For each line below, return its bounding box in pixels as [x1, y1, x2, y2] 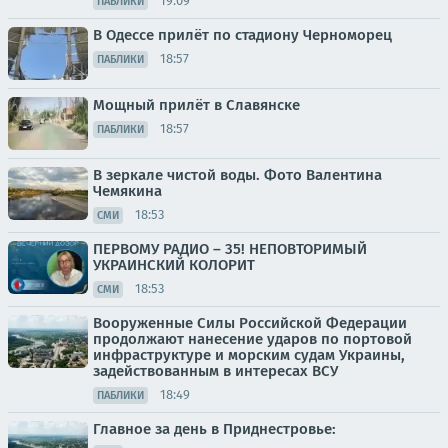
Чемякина [93, 181, 162, 200]
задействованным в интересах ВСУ [93, 361, 338, 380]
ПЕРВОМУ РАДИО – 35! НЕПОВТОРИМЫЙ [93, 239, 367, 258]
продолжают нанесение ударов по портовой [93, 329, 412, 348]
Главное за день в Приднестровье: [93, 419, 336, 438]
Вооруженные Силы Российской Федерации [93, 313, 407, 332]
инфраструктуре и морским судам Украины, [93, 345, 405, 364]
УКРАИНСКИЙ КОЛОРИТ [93, 255, 255, 274]
